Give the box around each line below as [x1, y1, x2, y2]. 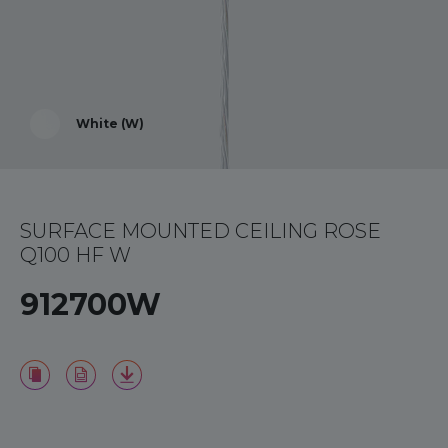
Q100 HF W [20, 243, 131, 267]
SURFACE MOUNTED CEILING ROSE [20, 219, 381, 243]
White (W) [76, 116, 144, 131]
